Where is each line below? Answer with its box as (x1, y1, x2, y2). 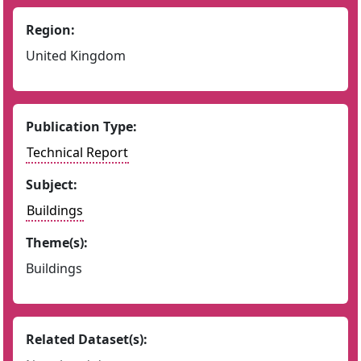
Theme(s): (26, 234, 88, 251)
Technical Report (27, 143, 128, 161)
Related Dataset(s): (26, 330, 147, 348)
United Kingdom (26, 47, 126, 64)
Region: (26, 21, 75, 39)
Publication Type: (26, 118, 137, 135)
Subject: (26, 176, 77, 193)
